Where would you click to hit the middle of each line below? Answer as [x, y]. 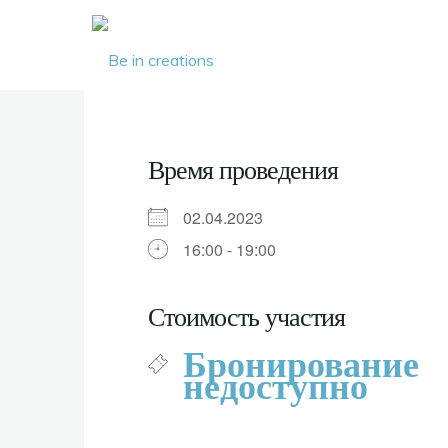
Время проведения [243, 170]
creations [274, 99]
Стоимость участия [246, 317]
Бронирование [301, 365]
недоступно [275, 387]
